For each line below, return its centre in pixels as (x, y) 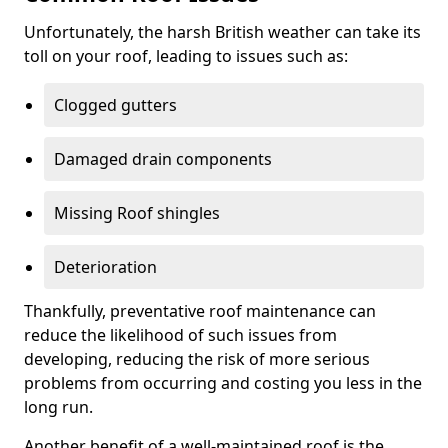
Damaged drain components (163, 158)
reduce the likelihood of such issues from (180, 334)
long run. (58, 406)
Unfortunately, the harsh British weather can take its (222, 31)
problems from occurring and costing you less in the (223, 382)
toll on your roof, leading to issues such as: (186, 55)
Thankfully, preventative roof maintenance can (200, 310)
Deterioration (105, 266)
